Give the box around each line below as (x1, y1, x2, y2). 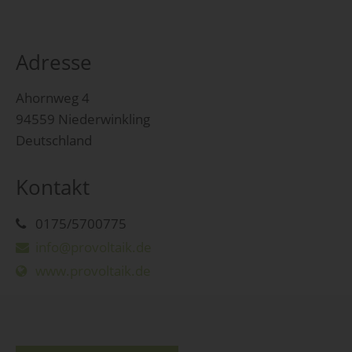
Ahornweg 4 (16, 89, 90, 108)
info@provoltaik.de (35, 237, 152, 256)
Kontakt (16, 173, 90, 200)
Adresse (16, 49, 92, 76)
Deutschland (16, 131, 92, 150)
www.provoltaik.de (35, 261, 151, 280)
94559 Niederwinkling (16, 110, 150, 129)
